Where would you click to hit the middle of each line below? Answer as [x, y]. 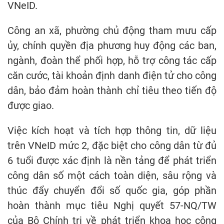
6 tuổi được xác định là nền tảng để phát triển [112, 160]
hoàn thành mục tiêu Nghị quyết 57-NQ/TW [112, 205]
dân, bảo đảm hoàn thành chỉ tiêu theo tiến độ [112, 90]
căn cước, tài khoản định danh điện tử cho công [112, 75]
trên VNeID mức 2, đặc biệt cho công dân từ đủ [112, 145]
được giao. [31, 105]
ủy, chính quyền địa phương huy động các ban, [112, 45]
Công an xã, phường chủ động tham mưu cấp [112, 30]
